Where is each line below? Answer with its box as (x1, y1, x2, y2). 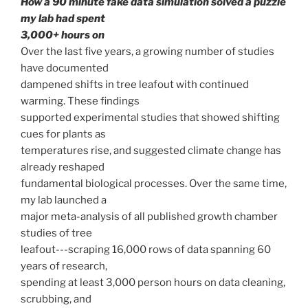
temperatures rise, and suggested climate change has (21, 144, 281, 157)
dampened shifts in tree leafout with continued (21, 78, 249, 91)
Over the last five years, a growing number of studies (21, 45, 274, 58)
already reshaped (21, 161, 104, 174)
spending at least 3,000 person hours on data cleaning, (21, 276, 285, 289)
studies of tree (21, 227, 92, 240)
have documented (21, 62, 109, 75)
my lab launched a (21, 194, 107, 207)
